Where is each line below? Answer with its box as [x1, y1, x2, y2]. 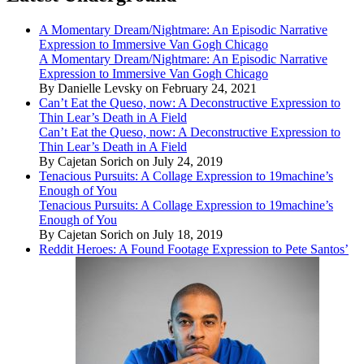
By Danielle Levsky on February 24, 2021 [39, 80, 257, 95]
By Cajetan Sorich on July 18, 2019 [39, 227, 223, 241]
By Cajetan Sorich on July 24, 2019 [39, 154, 223, 168]
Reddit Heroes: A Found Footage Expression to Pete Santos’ [39, 241, 349, 256]
